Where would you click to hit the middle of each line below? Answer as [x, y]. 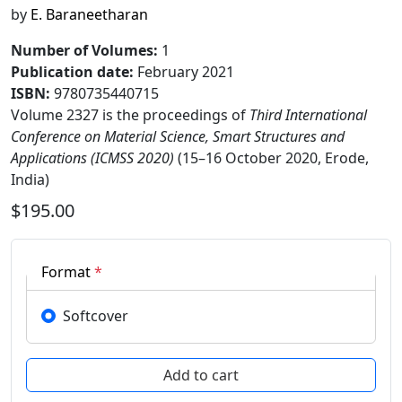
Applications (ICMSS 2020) [92, 158]
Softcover [96, 316]
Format [66, 272]
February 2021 [186, 72]
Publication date [70, 72]
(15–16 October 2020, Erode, [271, 158]
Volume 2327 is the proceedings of [130, 115]
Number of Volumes [82, 51]
